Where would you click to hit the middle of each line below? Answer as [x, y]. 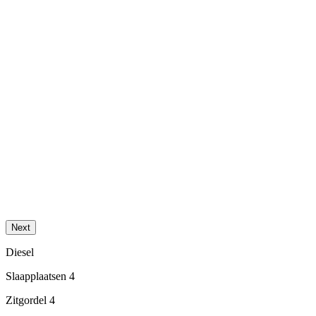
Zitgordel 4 [30, 300]
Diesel [20, 253]
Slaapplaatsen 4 [40, 276]
